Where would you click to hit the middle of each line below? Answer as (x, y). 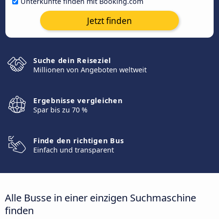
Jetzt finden (109, 21)
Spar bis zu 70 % (60, 110)
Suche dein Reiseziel (72, 60)
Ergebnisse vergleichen (78, 100)
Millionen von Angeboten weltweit (90, 70)
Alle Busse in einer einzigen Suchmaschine (100, 197)
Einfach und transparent (74, 150)
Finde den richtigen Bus (79, 141)
